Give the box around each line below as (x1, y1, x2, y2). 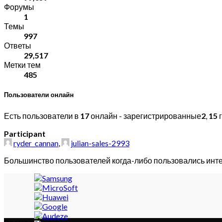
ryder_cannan (13, 138, 58, 148)
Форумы (4, 1, 34, 11)
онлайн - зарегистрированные (89, 111, 201, 121)
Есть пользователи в (4, 111, 80, 121)
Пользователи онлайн (4, 90, 74, 100)
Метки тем (4, 59, 41, 69)
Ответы (4, 40, 31, 50)
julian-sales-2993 (71, 138, 129, 148)
